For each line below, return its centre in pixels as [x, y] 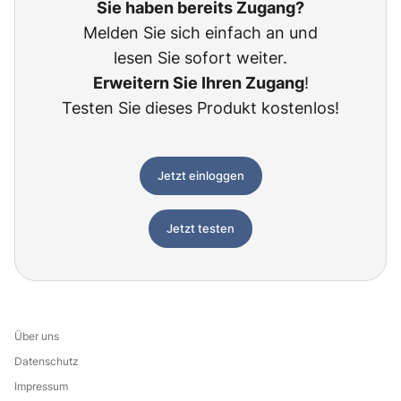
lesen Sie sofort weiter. [200, 58]
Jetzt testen [200, 228]
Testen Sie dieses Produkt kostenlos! [200, 108]
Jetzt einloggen [200, 175]
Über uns [37, 336]
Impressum [41, 386]
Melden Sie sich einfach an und [200, 33]
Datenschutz [47, 361]
